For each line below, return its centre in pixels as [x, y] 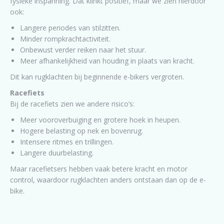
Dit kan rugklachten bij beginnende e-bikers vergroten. [97, 77]
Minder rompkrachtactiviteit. [65, 39]
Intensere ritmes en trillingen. [67, 142]
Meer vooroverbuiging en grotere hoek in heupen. [100, 120]
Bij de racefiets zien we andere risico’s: [72, 104]
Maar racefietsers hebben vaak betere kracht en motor [99, 169]
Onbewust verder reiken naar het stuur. [83, 50]
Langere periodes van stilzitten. [70, 28]
